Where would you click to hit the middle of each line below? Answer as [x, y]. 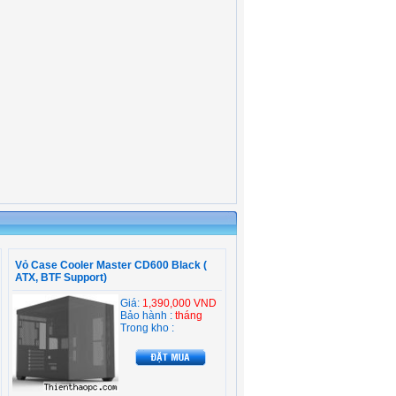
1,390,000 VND [179, 303]
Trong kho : [147, 328]
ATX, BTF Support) [61, 278]
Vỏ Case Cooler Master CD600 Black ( [111, 265]
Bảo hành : [148, 316]
